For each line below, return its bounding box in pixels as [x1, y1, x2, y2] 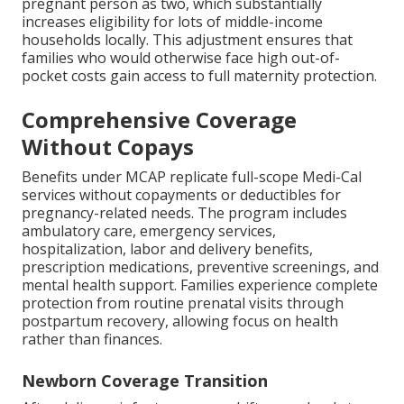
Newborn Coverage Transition [22, 370, 268, 392]
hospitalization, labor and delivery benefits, [22, 239, 313, 260]
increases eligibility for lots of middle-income [22, 12, 323, 32]
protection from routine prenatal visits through [22, 293, 344, 314]
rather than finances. [22, 329, 162, 350]
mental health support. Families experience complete [22, 275, 378, 296]
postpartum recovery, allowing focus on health [22, 311, 338, 332]
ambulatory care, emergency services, [22, 221, 276, 242]
